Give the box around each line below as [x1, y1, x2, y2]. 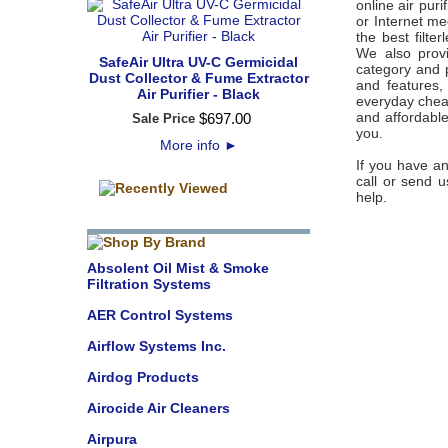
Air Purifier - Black [137, 86, 260, 102]
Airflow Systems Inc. [87, 338, 226, 354]
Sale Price [131, 111, 195, 126]
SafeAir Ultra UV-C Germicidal [99, 54, 298, 70]
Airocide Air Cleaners [87, 400, 230, 416]
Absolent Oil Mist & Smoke [87, 260, 269, 276]
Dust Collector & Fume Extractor [88, 70, 309, 86]
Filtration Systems [87, 276, 211, 292]
